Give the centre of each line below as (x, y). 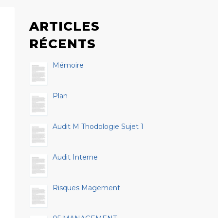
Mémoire (68, 65)
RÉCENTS (62, 44)
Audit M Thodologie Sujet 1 (98, 127)
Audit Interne (75, 157)
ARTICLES (64, 26)
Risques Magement (86, 188)
